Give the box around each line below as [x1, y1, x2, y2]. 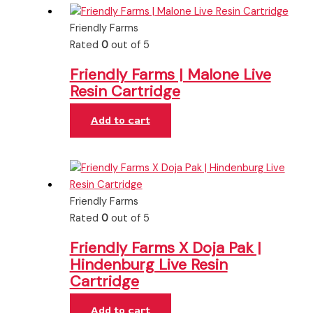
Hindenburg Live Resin [69, 254, 228, 275]
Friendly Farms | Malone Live [69, 64, 271, 85]
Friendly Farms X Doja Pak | [69, 238, 261, 259]
